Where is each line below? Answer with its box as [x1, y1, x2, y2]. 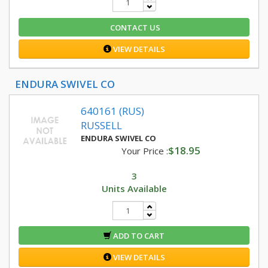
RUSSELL [81, 118, 122, 132]
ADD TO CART [111, 230, 165, 241]
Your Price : [121, 145, 168, 157]
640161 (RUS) [81, 104, 144, 118]
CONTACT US [108, 22, 160, 33]
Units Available [101, 182, 167, 194]
